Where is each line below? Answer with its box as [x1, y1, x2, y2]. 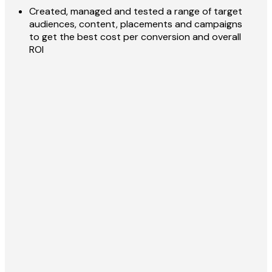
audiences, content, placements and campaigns [29, 17, 242, 30]
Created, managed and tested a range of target [29, 4, 242, 18]
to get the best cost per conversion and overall [29, 30, 241, 43]
